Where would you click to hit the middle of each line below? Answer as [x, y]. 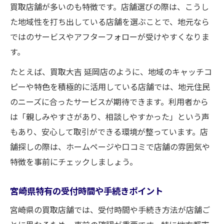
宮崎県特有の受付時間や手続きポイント [86, 190]
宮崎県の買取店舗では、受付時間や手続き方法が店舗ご [110, 209]
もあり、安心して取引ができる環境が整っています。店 [109, 131]
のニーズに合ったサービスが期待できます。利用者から [109, 101]
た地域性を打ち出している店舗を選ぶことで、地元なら [110, 21]
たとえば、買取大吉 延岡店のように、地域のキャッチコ [111, 71]
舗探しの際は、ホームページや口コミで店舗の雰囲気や [110, 146]
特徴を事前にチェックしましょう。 [74, 161]
